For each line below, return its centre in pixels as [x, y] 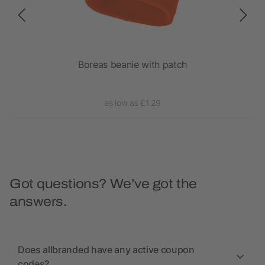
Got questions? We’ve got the [103, 184]
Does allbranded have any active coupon [106, 250]
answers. [38, 202]
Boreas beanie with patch [132, 65]
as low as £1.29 [132, 103]
